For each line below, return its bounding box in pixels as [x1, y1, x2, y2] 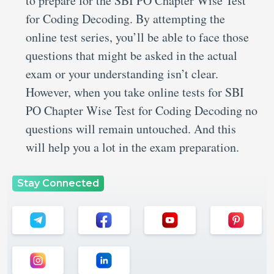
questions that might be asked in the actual [26, 46, 237, 64]
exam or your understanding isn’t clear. [26, 65, 218, 82]
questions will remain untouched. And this [26, 120, 236, 137]
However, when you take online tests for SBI [26, 83, 244, 100]
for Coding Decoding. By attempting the [26, 10, 225, 27]
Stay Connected [17, 177, 99, 189]
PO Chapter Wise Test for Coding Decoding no [26, 102, 257, 119]
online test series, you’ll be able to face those [26, 28, 249, 45]
